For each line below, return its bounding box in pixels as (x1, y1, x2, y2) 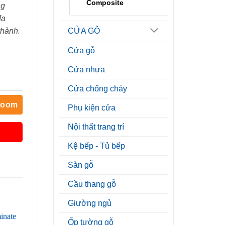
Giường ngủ (68, 199, 111, 208)
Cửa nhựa (68, 65, 105, 74)
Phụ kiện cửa (68, 103, 116, 113)
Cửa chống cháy (68, 84, 127, 93)
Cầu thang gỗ (68, 180, 116, 189)
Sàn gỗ (68, 161, 93, 170)
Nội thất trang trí (68, 123, 124, 132)
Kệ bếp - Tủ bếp (68, 142, 125, 151)
